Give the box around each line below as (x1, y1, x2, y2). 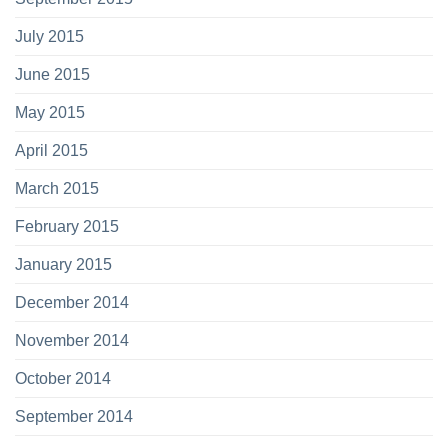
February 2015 (15, 216, 119, 235)
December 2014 (15, 292, 129, 311)
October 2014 (15, 368, 111, 387)
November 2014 (15, 330, 129, 349)
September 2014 (15, 406, 133, 425)
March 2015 (15, 178, 99, 197)
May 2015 (15, 102, 85, 121)
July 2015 (15, 26, 84, 45)
